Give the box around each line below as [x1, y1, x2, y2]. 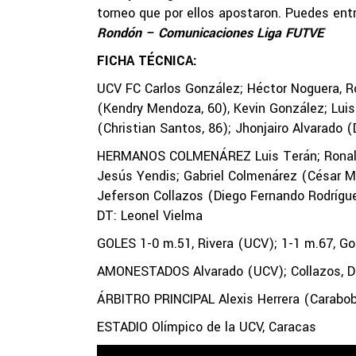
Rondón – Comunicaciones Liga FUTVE [97, 24, 323, 42]
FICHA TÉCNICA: [97, 52, 197, 70]
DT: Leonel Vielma [97, 207, 203, 225]
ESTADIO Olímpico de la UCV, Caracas [97, 318, 316, 336]
